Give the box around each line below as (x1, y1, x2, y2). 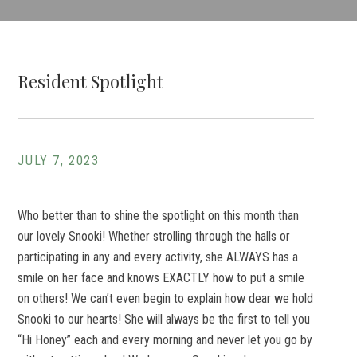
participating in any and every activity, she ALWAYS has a (18, 249, 299, 265)
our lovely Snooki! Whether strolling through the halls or (18, 229, 291, 244)
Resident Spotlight (18, 69, 164, 93)
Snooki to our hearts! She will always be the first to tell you (18, 312, 311, 327)
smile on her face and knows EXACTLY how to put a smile (18, 270, 305, 285)
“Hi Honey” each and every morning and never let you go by (18, 332, 313, 347)
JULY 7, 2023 (18, 153, 100, 168)
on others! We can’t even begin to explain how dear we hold (18, 291, 314, 306)
